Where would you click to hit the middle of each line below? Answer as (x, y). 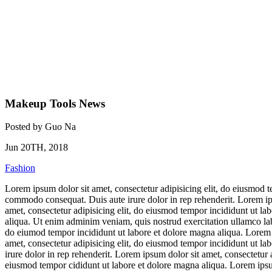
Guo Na (60, 127)
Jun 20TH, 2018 (36, 148)
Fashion (20, 168)
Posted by (25, 127)
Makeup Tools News (55, 103)
